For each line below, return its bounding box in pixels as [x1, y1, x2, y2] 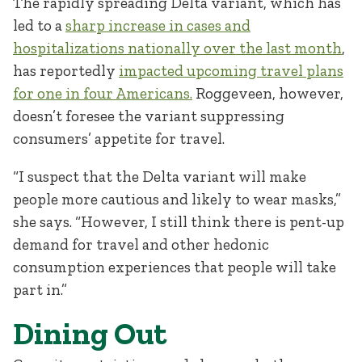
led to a [13, 15, 65, 35]
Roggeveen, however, [192, 83, 343, 103]
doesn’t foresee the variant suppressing [13, 106, 284, 125]
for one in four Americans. [13, 83, 192, 103]
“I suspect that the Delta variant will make [13, 166, 306, 186]
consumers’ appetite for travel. [13, 128, 225, 148]
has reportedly [13, 61, 119, 80]
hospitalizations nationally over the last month [13, 38, 342, 57]
